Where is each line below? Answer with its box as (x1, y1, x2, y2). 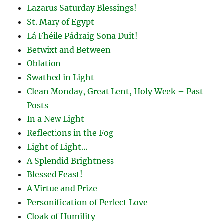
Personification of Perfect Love (27, 197, 148, 207)
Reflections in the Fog (27, 127, 114, 138)
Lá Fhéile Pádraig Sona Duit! (27, 30, 138, 41)
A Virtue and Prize (27, 183, 98, 193)
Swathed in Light (27, 72, 95, 82)
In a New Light (27, 113, 85, 124)
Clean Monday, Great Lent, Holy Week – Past (27, 86, 204, 96)
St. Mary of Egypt (27, 16, 95, 27)
